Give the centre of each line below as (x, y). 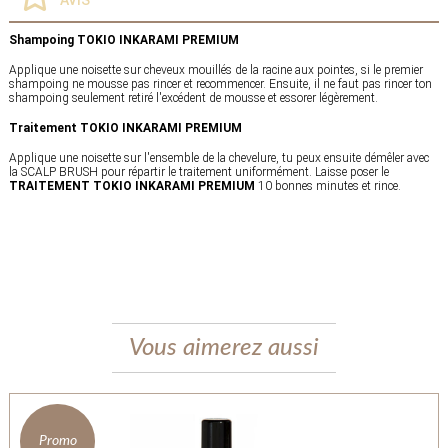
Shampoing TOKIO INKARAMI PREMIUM (125, 39)
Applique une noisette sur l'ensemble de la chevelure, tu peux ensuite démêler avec (218, 157)
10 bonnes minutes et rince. (327, 185)
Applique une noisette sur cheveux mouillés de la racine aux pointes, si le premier (215, 69)
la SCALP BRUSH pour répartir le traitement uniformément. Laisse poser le (198, 171)
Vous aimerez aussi (224, 347)
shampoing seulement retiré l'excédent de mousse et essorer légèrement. (193, 97)
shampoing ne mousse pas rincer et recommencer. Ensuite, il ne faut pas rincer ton (220, 83)
